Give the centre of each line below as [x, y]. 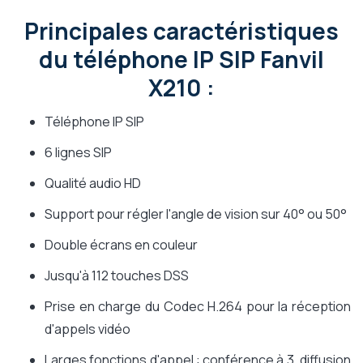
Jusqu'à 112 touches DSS [117, 276]
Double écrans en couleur [121, 245]
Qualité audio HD [93, 184]
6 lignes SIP [78, 153]
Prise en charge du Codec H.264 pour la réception [198, 307]
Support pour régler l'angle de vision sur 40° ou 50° [196, 214]
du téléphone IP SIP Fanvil [181, 60]
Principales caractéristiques [181, 31]
